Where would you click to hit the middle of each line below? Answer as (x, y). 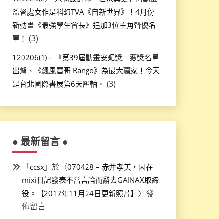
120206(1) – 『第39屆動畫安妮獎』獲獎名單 (85, 57)
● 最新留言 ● (40, 142)
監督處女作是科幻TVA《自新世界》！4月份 (83, 11)
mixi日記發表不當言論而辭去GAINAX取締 (90, 180)
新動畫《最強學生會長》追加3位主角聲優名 (84, 25)
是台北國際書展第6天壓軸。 (58, 84)
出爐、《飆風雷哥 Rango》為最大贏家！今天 (86, 71)
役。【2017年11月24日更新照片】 (80, 193)
